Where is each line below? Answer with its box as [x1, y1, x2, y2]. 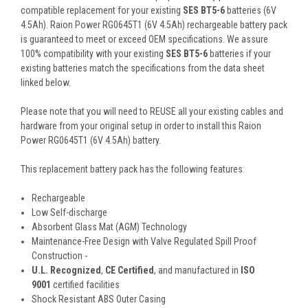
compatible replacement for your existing [21, 5, 183, 16]
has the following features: [140, 164, 245, 175]
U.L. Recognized [32, 265, 102, 276]
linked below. [21, 77, 71, 89]
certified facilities [51, 279, 120, 291]
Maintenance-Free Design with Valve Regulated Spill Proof [32, 236, 257, 247]
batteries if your [208, 48, 271, 60]
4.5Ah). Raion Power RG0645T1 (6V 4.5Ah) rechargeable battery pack [21, 19, 287, 31]
